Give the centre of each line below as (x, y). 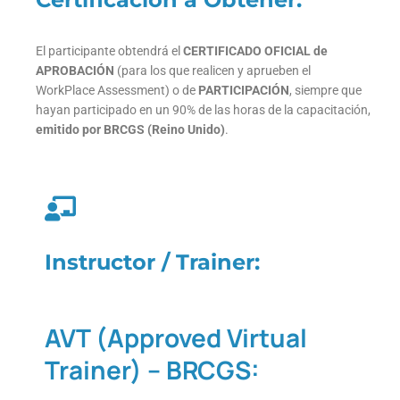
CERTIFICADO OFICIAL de (255, 51)
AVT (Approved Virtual (176, 338)
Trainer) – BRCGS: (152, 370)
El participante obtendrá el (109, 51)
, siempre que (325, 91)
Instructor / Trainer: (152, 262)
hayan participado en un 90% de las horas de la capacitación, (203, 110)
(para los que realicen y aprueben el (212, 71)
